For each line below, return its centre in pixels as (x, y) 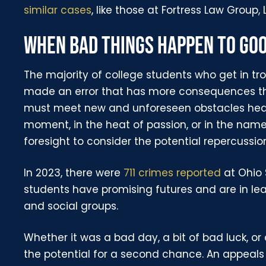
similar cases (58, 10)
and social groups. (71, 206)
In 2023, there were (74, 172)
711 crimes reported (172, 172)
